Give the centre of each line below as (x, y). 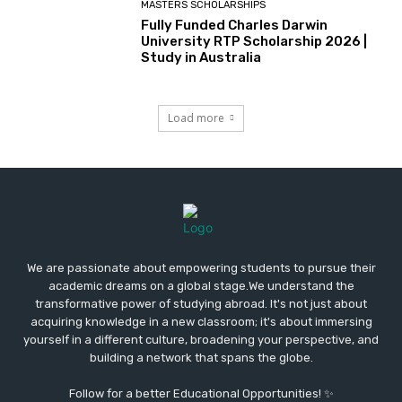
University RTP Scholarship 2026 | (254, 41)
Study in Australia (201, 57)
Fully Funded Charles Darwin (235, 25)
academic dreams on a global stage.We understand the (201, 286)
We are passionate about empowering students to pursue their (201, 268)
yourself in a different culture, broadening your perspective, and (201, 340)
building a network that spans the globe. (201, 358)
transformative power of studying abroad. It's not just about (201, 304)
